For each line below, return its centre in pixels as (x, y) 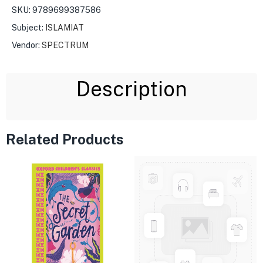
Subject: (28, 27)
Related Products (65, 139)
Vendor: (27, 45)
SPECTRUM (65, 45)
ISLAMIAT (65, 27)
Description (131, 89)
